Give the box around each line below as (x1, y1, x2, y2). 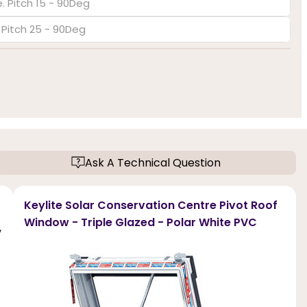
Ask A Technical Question (85, 154, 221, 171)
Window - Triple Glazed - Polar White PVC (23, 214, 257, 230)
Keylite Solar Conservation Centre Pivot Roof (23, 197, 278, 213)
